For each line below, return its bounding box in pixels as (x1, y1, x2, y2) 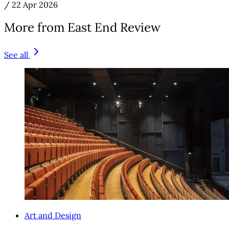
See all (4, 50, 28, 60)
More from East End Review (4, 19, 161, 36)
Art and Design (25, 210, 81, 221)
